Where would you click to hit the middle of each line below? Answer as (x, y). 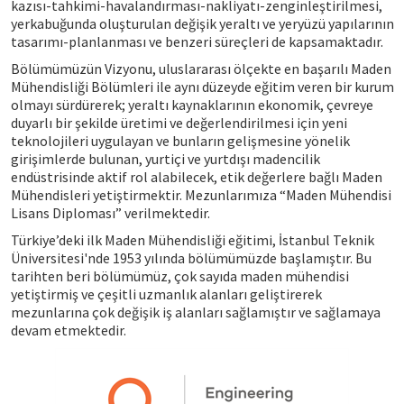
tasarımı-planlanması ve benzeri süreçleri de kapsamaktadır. (197, 41)
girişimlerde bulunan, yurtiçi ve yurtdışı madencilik (165, 159)
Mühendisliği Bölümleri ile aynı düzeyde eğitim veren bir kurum (202, 87)
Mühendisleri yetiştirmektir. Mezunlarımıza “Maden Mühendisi (201, 195)
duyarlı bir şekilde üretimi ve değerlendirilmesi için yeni (179, 123)
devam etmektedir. (68, 330)
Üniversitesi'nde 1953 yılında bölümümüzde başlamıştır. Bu (191, 258)
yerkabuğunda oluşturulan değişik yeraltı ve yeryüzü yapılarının (202, 23)
